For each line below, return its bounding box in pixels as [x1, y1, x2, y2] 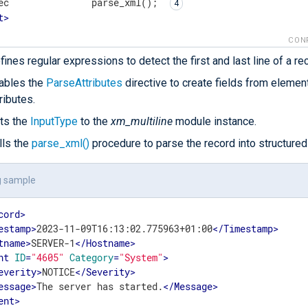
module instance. [173, 115, 256, 129]
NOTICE [42, 265, 76, 278]
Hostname [86, 236, 131, 250]
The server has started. [36, 279, 164, 293]
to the [78, 115, 111, 129]
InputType [30, 115, 78, 129]
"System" [119, 250, 164, 264]
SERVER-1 [31, 236, 76, 250]
